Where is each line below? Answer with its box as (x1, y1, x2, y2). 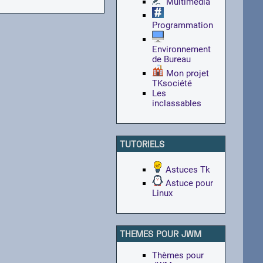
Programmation (152, 20, 214, 31)
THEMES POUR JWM (120, 228, 202, 239)
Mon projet (164, 68, 210, 79)
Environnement (152, 44, 211, 55)
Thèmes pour (152, 250, 204, 261)
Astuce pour (163, 178, 214, 188)
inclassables (152, 98, 202, 109)
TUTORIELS (120, 139, 165, 149)
